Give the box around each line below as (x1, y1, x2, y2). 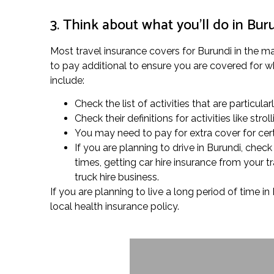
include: (50, 74, 84, 86)
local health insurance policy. (50, 201, 179, 213)
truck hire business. (75, 171, 159, 183)
